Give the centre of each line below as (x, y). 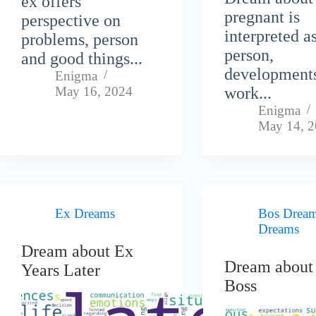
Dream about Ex (77, 251)
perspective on (71, 21)
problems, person (80, 40)
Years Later (61, 271)
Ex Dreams (85, 214)
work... (248, 93)
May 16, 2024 (94, 92)
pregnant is (262, 17)
